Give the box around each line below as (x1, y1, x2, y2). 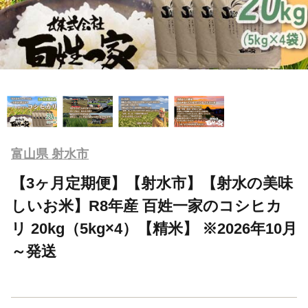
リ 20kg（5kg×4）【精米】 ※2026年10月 (11, 219, 297, 237)
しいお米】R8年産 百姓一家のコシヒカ (11, 197, 282, 214)
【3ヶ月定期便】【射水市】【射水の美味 (11, 174, 293, 192)
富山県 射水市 (11, 146, 89, 161)
